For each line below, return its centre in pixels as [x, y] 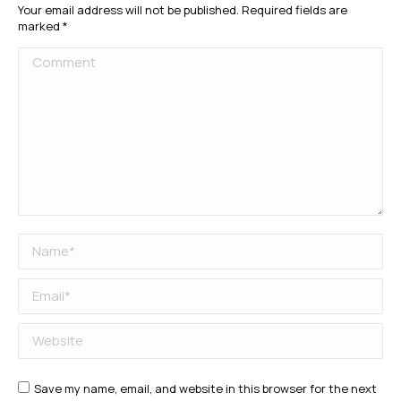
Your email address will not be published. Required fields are [183, 10]
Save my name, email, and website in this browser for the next [205, 388]
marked [40, 26]
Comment [51, 58]
